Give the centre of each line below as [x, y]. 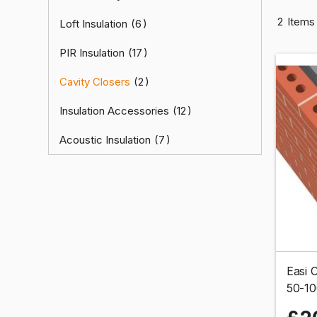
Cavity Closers [95, 82]
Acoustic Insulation [105, 140]
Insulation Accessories [114, 111]
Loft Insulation [93, 24]
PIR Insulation [92, 53]
